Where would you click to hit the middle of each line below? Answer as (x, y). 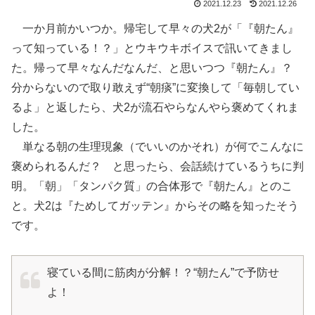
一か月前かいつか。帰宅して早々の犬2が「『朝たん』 (155, 28)
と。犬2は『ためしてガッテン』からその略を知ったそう (155, 205)
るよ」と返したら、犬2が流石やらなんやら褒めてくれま (155, 107)
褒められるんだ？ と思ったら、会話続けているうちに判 (157, 166)
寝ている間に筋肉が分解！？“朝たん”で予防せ (163, 273)
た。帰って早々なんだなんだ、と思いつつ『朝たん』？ (157, 67)
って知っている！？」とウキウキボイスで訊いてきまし (152, 48)
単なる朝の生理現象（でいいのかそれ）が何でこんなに (157, 146)
